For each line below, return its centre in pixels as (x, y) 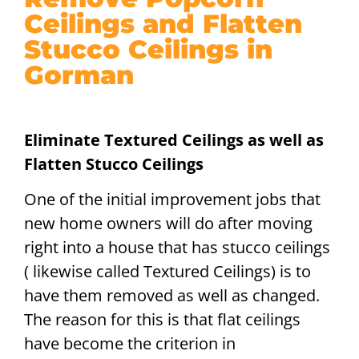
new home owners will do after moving (168, 224)
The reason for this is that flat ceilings (162, 320)
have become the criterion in (130, 344)
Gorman (79, 75)
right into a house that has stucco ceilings (177, 248)
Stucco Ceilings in (148, 49)
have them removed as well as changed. (172, 296)
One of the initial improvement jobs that (172, 200)
